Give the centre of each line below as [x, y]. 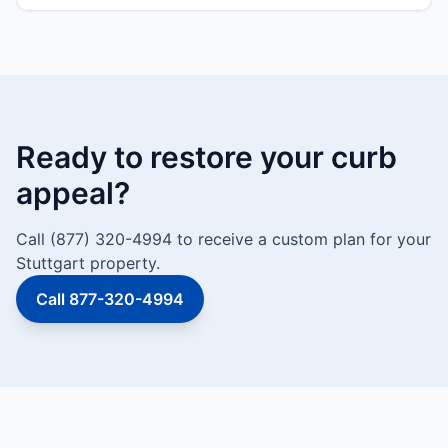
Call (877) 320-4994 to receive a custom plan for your [223, 239]
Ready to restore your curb [206, 157]
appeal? [73, 193]
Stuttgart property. [88, 263]
